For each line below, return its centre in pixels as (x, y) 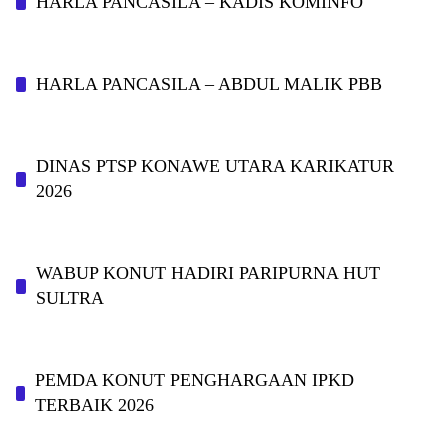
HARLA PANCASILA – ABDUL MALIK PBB (209, 84)
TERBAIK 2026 (94, 405)
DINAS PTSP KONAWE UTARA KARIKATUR (214, 166)
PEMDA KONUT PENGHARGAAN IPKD (194, 380)
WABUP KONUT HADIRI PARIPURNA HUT (207, 273)
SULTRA (69, 298)
